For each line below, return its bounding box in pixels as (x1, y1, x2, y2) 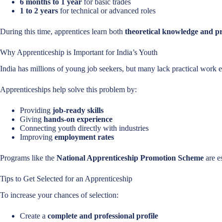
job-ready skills (53, 106, 104, 114)
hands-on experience (44, 114, 112, 123)
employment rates (55, 132, 114, 141)
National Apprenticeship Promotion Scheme (56, 153, 204, 162)
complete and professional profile (48, 211, 158, 220)
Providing (20, 106, 53, 114)
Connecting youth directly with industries (20, 123, 149, 132)
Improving (20, 132, 55, 141)
